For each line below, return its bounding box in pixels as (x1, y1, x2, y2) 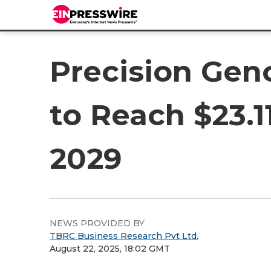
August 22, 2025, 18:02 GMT (50, 243, 170, 254)
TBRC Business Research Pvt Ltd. (50, 230, 198, 241)
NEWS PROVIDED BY (50, 218, 145, 229)
